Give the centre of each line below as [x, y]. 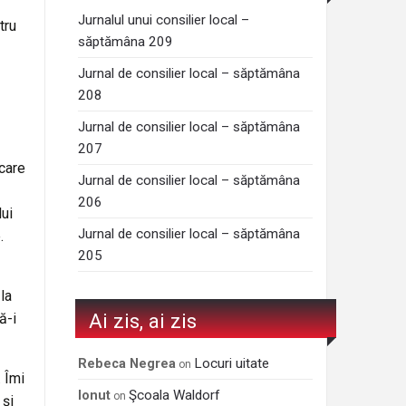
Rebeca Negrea [132, 363]
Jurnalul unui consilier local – [164, 20]
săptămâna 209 [126, 42]
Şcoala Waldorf [175, 395]
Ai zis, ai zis [143, 320]
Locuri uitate [232, 363]
